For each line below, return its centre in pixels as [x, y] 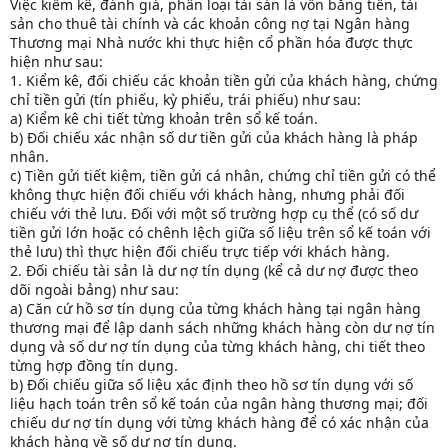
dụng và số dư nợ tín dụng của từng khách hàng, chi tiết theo [217, 347]
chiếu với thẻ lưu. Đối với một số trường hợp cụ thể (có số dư [214, 214]
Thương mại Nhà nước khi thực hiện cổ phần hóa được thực [211, 43]
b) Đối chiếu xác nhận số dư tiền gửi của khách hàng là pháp [214, 138]
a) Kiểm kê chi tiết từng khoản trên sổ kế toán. [164, 119]
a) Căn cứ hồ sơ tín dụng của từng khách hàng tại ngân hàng [215, 309]
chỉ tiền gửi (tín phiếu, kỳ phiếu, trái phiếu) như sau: [185, 100]
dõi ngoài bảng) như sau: [94, 290]
